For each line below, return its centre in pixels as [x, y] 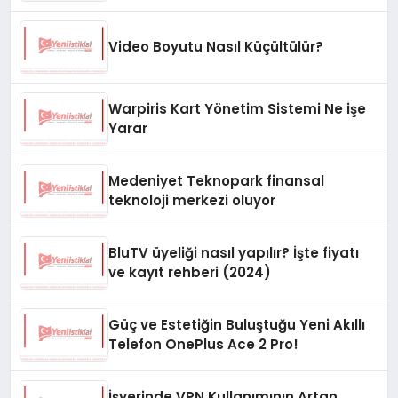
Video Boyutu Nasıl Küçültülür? [216, 47]
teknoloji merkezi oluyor [192, 201]
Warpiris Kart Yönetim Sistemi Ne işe [238, 109]
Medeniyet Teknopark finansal [217, 181]
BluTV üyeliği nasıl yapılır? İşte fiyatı [234, 253]
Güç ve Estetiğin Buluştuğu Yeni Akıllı [237, 325]
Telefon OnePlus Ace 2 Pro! [204, 345]
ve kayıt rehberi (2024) [190, 273]
